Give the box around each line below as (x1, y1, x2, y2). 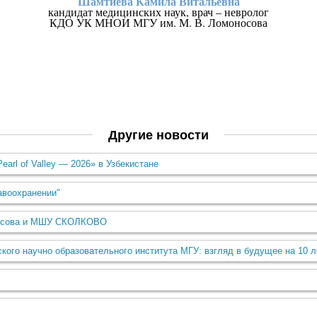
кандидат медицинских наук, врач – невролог (48, 4, 269, 19)
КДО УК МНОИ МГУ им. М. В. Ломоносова (50, 15, 267, 30)
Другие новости (108, 125, 209, 144)
